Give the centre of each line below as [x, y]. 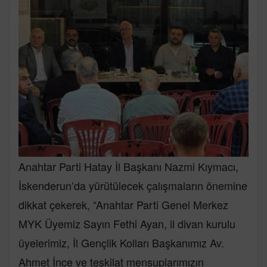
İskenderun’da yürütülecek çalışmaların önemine [133, 185]
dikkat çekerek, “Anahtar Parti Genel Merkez [123, 204]
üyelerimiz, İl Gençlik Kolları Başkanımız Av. [121, 242]
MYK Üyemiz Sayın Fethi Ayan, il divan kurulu [127, 223]
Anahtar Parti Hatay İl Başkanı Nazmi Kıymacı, [128, 166]
